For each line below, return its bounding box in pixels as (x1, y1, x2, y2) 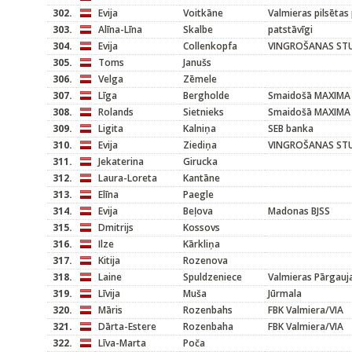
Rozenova (183, 254, 228, 267)
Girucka (183, 155, 218, 168)
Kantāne (183, 171, 220, 185)
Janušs (183, 56, 211, 69)
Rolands (98, 105, 134, 119)
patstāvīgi (268, 23, 313, 36)
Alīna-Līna (98, 23, 142, 36)
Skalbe (183, 23, 213, 36)
